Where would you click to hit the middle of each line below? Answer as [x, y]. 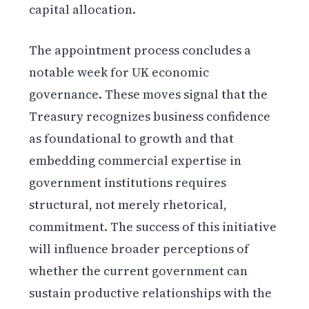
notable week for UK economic [119, 72]
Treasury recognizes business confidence [150, 117]
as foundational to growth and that [132, 139]
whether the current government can [139, 271]
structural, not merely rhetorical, [128, 205]
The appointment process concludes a [140, 50]
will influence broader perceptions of [139, 249]
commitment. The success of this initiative [153, 227]
